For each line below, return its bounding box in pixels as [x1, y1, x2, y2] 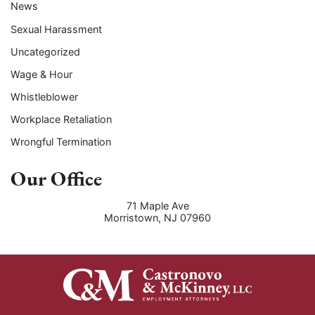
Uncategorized [11, 45, 80, 58]
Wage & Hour [11, 67, 72, 80]
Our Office [11, 165, 102, 192]
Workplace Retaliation [11, 112, 112, 125]
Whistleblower [11, 90, 78, 103]
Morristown [104, 212, 158, 224]
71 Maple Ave [126, 200, 189, 212]
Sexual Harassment [11, 22, 102, 35]
